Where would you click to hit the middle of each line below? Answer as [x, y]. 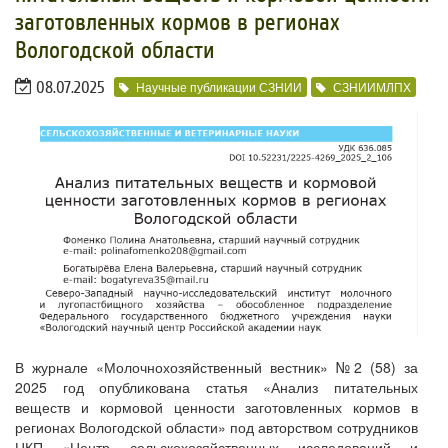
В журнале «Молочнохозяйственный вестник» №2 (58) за [216, 366]
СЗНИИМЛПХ [372, 86]
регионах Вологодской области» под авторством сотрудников [216, 426]
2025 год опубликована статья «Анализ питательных [216, 386]
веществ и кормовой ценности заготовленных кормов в [216, 406]
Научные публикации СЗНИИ [219, 86]
